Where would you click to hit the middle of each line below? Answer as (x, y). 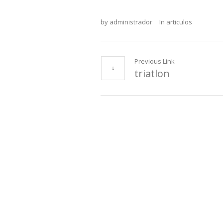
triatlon (152, 73)
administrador (131, 22)
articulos (179, 22)
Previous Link (155, 61)
